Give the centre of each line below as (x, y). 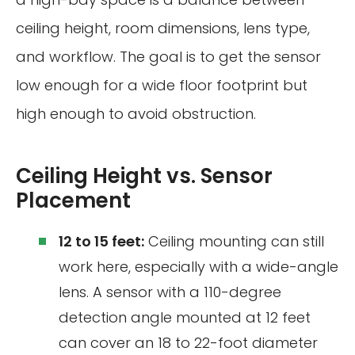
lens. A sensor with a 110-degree (170, 292)
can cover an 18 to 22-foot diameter (188, 343)
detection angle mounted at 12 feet (185, 318)
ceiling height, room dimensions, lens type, (163, 29)
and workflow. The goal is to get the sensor (168, 57)
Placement (73, 201)
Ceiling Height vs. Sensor (144, 176)
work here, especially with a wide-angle (198, 267)
